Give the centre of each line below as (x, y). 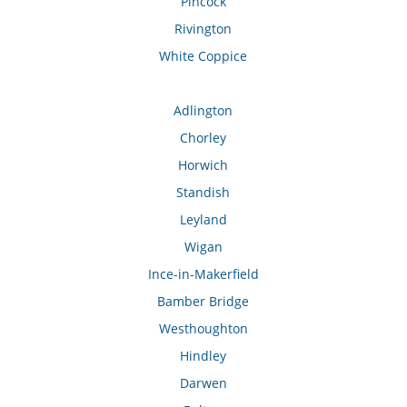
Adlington (203, 111)
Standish (203, 193)
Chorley (203, 138)
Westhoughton (203, 329)
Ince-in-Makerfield (203, 274)
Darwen (203, 383)
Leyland (203, 220)
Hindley (203, 356)
